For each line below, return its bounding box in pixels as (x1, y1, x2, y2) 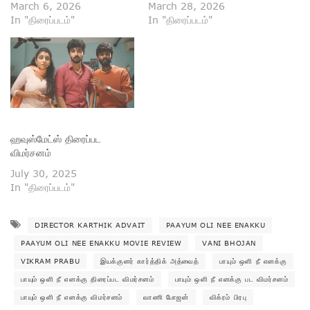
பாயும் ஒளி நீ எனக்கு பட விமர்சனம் (174, 274, 289, 283)
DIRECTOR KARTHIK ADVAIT (35, 220, 145, 229)
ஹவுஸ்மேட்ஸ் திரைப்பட (10, 132, 101, 145)
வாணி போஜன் (143, 292, 189, 301)
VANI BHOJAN (202, 238, 257, 247)
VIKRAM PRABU (21, 256, 80, 265)
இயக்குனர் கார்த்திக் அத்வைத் (100, 256, 199, 265)
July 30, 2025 (10, 167, 77, 179)
